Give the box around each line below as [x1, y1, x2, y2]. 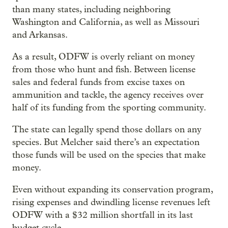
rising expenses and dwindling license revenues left [12, 197, 210, 208]
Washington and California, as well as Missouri [12, 17, 199, 28]
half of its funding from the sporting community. [12, 102, 206, 113]
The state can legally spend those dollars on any [12, 124, 202, 135]
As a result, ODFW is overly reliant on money [12, 51, 195, 63]
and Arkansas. [12, 30, 68, 41]
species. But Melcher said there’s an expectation [12, 137, 199, 148]
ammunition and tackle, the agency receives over [12, 90, 204, 101]
